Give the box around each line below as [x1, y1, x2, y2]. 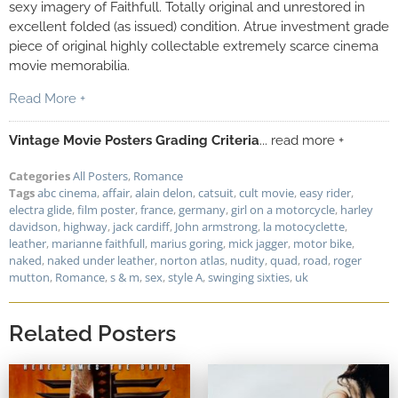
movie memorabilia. [9, 58, 130, 75]
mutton [9, 268, 50, 285]
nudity [230, 251, 265, 268]
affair [102, 184, 130, 201]
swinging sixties [208, 268, 290, 285]
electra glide [9, 201, 72, 218]
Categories [9, 167, 70, 184]
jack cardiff [113, 218, 170, 235]
